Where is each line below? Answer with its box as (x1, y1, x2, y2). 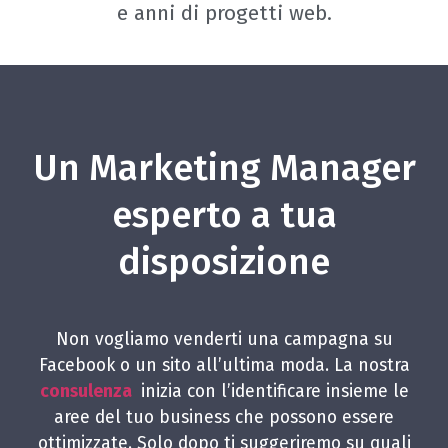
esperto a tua (111, 192, 337, 237)
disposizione (118, 239, 330, 284)
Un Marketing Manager (32, 145, 416, 190)
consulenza (39, 380, 136, 402)
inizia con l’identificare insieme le (135, 380, 409, 402)
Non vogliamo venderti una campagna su (55, 328, 393, 350)
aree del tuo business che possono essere (54, 406, 394, 428)
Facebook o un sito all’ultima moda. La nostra (38, 354, 410, 376)
